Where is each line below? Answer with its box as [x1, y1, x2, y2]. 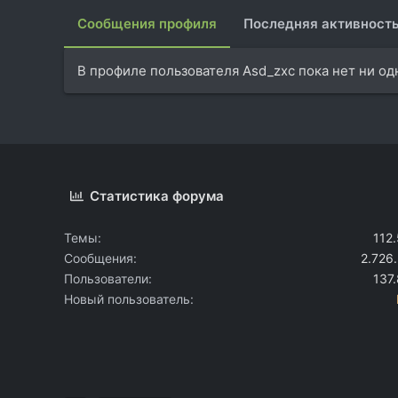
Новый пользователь [64, 291, 190, 306]
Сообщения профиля [77, 15, 217, 33]
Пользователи [64, 270, 148, 286]
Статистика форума [90, 187, 225, 204]
